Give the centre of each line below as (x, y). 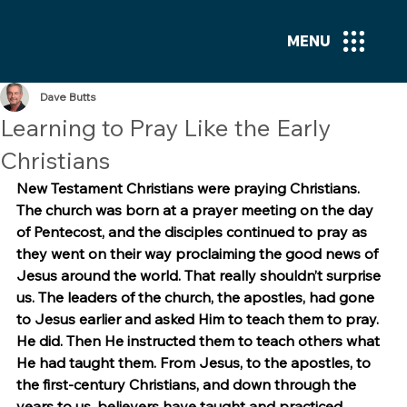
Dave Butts (68, 97)
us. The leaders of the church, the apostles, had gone (197, 297)
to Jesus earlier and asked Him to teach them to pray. (199, 319)
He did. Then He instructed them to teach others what (200, 341)
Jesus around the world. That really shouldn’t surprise (200, 275)
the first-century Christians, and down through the (188, 384)
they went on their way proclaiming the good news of (199, 253)
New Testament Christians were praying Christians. (190, 188)
